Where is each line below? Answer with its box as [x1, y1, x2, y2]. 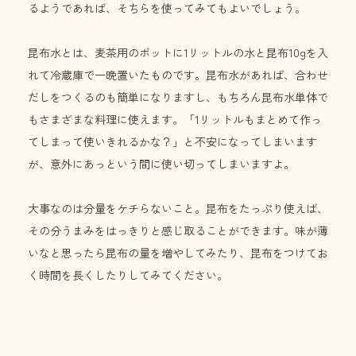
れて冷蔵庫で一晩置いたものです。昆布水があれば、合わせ [28, 67, 328, 83]
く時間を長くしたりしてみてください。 [28, 267, 228, 284]
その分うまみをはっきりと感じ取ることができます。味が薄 [28, 222, 328, 239]
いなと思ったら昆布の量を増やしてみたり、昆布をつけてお [28, 245, 328, 261]
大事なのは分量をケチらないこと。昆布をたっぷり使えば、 [28, 200, 328, 217]
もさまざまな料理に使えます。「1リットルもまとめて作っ [28, 111, 322, 128]
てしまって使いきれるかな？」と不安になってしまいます [28, 133, 317, 150]
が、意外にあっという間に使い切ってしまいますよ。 [28, 156, 295, 172]
